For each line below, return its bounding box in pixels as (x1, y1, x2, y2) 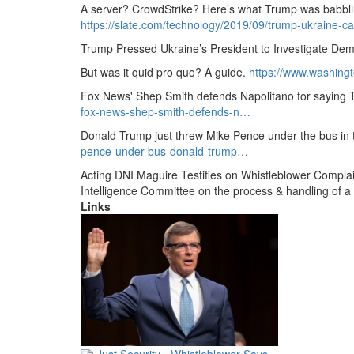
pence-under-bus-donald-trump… (81, 143, 248, 159)
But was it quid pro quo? (81, 64, 201, 80)
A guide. (201, 64, 246, 80)
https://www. (249, 64, 309, 80)
